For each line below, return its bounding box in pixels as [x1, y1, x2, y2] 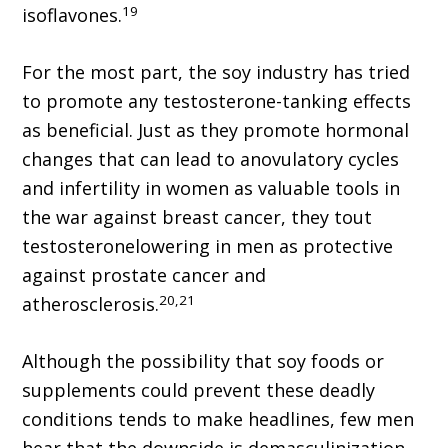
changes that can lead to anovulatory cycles [22, 147, 400, 172]
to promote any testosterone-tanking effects [22, 89, 412, 114]
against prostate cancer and [22, 263, 267, 288]
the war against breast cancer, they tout [22, 205, 373, 230]
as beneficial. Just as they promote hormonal [22, 118, 410, 143]
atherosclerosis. [22, 292, 160, 317]
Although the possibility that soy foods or [22, 349, 385, 374]
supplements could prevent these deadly [22, 378, 376, 403]
